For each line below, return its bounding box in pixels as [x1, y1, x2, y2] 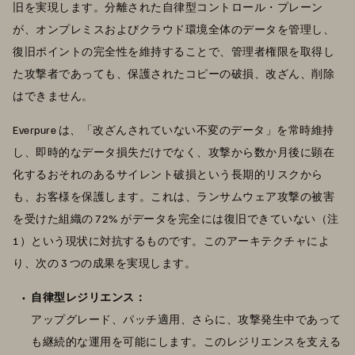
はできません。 [13, 89, 94, 103]
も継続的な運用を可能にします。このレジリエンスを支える [31, 334, 342, 349]
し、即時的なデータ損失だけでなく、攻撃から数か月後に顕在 [13, 145, 334, 159]
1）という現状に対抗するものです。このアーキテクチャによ [13, 234, 330, 248]
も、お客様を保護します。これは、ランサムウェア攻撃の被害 [13, 189, 334, 204]
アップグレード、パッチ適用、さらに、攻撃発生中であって [31, 312, 342, 326]
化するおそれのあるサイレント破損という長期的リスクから [13, 167, 323, 181]
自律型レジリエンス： [31, 290, 146, 304]
